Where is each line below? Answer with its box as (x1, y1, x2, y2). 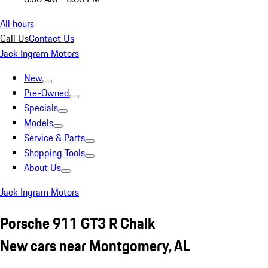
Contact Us (29, 31, 74, 45)
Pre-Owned (24, 86, 69, 100)
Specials (24, 100, 58, 115)
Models (24, 115, 53, 130)
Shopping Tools (24, 145, 85, 160)
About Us (24, 160, 61, 175)
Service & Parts (24, 130, 85, 145)
